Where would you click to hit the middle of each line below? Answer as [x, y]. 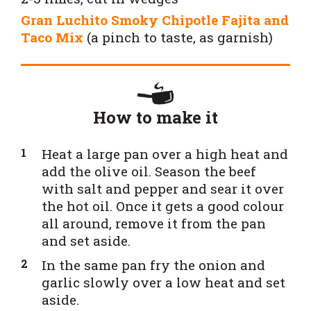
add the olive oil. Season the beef [149, 171]
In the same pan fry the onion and [153, 264]
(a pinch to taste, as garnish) [178, 37]
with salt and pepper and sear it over [163, 188]
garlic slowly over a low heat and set [163, 282]
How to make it [155, 117]
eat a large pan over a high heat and [170, 153]
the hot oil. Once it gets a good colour [163, 205]
